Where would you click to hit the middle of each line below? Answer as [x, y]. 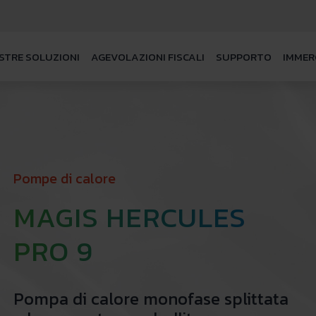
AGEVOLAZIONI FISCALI [148, 56]
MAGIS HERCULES [129, 217]
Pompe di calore [64, 178]
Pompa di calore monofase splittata [151, 299]
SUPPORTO [244, 56]
